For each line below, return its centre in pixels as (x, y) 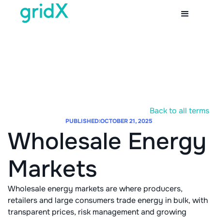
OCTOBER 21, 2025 (126, 121)
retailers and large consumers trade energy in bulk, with (108, 200)
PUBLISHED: (83, 121)
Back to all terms (179, 111)
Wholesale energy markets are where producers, (95, 189)
